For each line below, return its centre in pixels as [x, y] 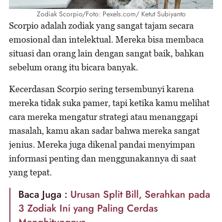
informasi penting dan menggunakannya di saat [103, 158]
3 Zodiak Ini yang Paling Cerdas [88, 208]
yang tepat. [30, 172]
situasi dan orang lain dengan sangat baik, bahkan [107, 53]
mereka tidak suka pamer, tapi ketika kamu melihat [109, 103]
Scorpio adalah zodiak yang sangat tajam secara [101, 25]
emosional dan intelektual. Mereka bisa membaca [106, 39]
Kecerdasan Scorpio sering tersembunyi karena [101, 89]
